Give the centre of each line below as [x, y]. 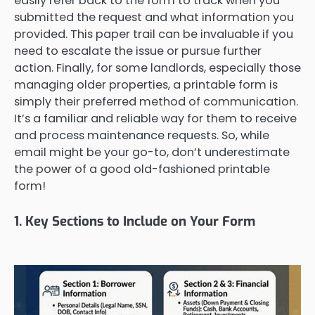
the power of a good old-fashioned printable [142, 169]
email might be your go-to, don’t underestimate [152, 152]
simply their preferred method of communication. [156, 101]
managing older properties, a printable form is [146, 84]
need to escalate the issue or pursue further [138, 51]
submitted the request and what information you [154, 17]
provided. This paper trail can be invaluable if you [154, 34]
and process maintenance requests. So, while [142, 135]
